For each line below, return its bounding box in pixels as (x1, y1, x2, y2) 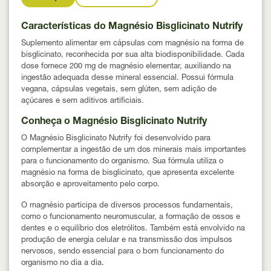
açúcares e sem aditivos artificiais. (21, 97, 144, 105)
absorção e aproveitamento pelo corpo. (21, 180, 160, 189)
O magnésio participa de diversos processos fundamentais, (21, 201, 233, 210)
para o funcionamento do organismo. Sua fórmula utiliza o (21, 157, 223, 166)
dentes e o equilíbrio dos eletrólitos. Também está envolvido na (21, 224, 245, 233)
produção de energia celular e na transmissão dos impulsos (21, 236, 232, 244)
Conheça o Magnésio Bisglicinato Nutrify (21, 117, 207, 127)
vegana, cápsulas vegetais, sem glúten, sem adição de (21, 85, 217, 94)
